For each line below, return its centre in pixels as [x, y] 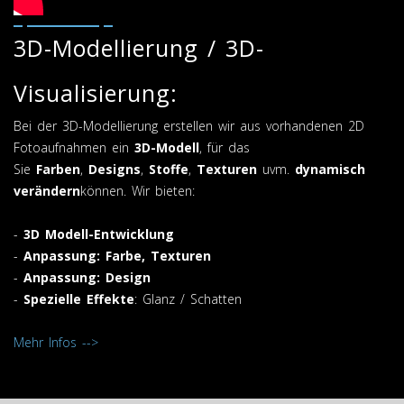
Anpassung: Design [87, 278]
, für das [225, 148]
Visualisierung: [96, 93]
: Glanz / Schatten [188, 299]
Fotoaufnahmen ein [74, 148]
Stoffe [169, 170]
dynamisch [330, 170]
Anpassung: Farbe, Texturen [117, 256]
